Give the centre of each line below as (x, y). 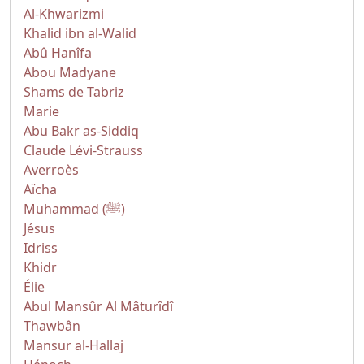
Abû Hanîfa (58, 53)
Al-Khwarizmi (64, 14)
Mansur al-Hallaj (74, 345)
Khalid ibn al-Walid (80, 33)
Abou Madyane (70, 72)
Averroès (51, 170)
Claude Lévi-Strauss (83, 150)
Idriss (41, 248)
